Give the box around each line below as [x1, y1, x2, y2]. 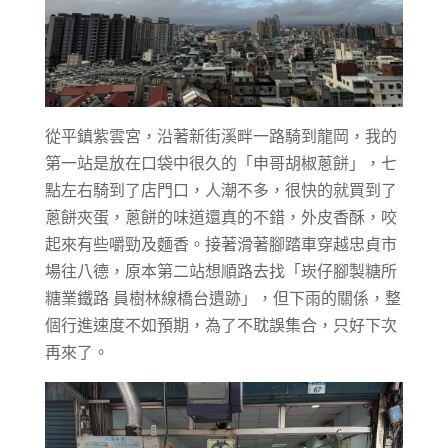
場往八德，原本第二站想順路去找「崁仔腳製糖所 [44, 260, 397, 283]
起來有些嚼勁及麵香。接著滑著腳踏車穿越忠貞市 [44, 233, 397, 256]
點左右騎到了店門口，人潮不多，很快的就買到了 [44, 179, 397, 202]
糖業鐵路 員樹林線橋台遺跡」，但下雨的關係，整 [44, 287, 401, 310]
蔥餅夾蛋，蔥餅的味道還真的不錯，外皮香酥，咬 [44, 206, 397, 229]
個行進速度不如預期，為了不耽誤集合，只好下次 [44, 314, 397, 337]
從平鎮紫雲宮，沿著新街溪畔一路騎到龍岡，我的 [44, 125, 397, 148]
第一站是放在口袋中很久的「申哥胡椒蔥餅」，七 [44, 152, 397, 175]
